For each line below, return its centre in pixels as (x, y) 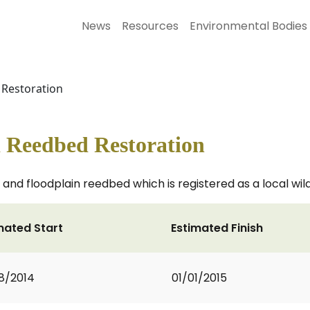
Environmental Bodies (248, 26)
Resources (150, 26)
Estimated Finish (217, 228)
